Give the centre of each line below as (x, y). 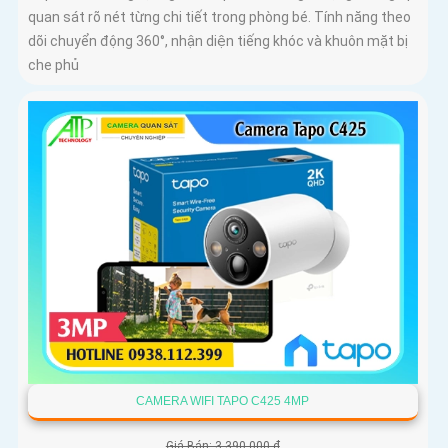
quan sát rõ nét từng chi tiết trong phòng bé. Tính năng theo (219, 17)
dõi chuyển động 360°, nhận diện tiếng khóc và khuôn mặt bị (218, 41)
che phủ (53, 65)
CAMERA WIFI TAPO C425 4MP (223, 401)
